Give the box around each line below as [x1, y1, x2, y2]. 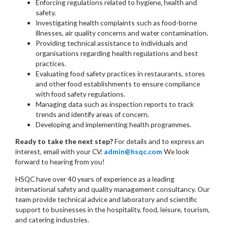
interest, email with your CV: [15, 147, 102, 156]
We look [162, 147, 189, 156]
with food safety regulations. [36, 89, 125, 98]
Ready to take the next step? [15, 137, 115, 146]
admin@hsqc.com [104, 147, 162, 156]
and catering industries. [15, 215, 89, 224]
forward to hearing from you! [15, 157, 105, 166]
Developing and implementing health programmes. [36, 120, 191, 129]
